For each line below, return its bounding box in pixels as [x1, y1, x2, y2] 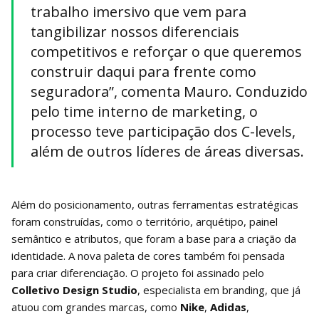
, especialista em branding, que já [137, 283, 300, 298]
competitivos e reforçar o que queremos [31, 42, 302, 62]
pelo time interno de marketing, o [31, 102, 258, 122]
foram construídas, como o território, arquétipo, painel [11, 214, 278, 229]
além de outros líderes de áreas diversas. [31, 142, 304, 162]
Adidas [210, 300, 246, 315]
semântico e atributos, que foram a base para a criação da [11, 231, 296, 246]
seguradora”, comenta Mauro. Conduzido [31, 82, 308, 102]
